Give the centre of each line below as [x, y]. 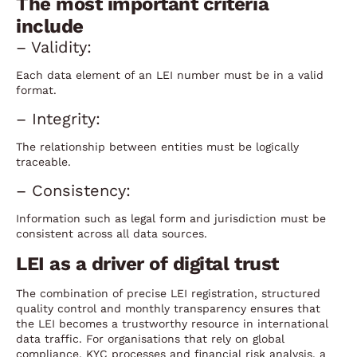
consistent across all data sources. [112, 233]
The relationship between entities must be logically [157, 146]
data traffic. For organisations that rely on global [150, 338]
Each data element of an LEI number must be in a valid [170, 75]
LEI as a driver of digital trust [147, 263]
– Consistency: [73, 190]
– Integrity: [58, 118]
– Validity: [54, 47]
